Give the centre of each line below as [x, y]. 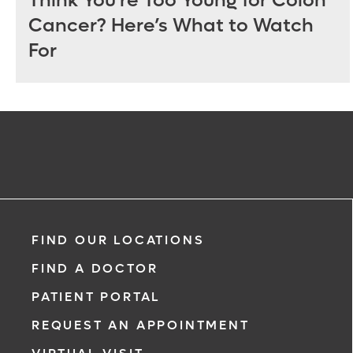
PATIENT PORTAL [97, 297]
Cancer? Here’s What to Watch [171, 26]
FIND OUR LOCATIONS [118, 240]
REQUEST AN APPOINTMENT [141, 325]
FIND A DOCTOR [95, 268]
